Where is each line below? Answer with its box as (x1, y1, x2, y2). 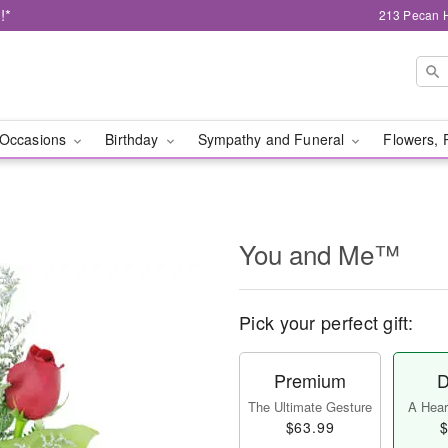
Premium (274, 367, 346, 393)
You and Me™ (239, 235, 400, 272)
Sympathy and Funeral (197, 129, 349, 149)
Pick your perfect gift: (239, 309, 413, 335)
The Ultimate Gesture (248, 397, 372, 416)
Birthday (105, 129, 163, 149)
